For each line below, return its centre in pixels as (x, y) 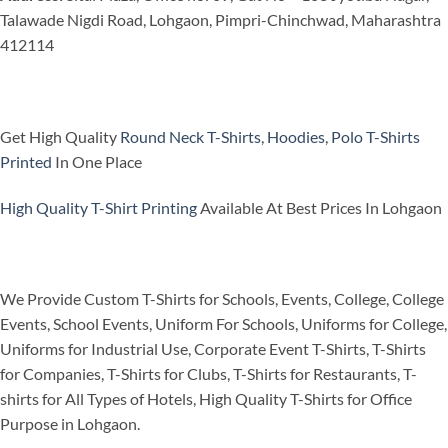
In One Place (97, 161)
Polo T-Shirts (375, 136)
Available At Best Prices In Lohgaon (319, 207)
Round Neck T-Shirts (190, 136)
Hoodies (296, 136)
